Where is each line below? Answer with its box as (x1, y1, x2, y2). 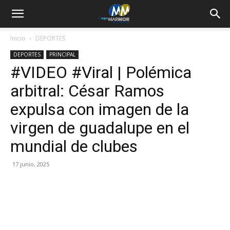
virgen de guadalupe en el (10, 118, 189, 138)
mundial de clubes (10, 137, 138, 156)
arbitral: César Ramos (10, 81, 164, 101)
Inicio (10, 34, 26, 43)
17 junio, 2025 (12, 160, 49, 168)
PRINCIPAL (49, 51, 75, 58)
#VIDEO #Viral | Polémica (10, 63, 191, 82)
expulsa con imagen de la (10, 100, 189, 119)
